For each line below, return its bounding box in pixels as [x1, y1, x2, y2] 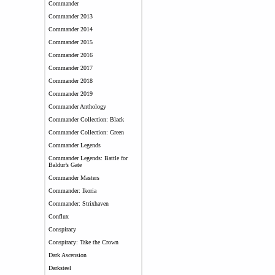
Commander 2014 [48, 26, 93, 33]
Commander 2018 [48, 77, 93, 84]
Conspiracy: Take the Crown [48, 239, 118, 246]
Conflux [48, 213, 69, 220]
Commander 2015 [48, 39, 93, 45]
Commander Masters [48, 174, 99, 181]
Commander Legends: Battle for [48, 155, 128, 161]
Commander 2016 [48, 52, 93, 58]
